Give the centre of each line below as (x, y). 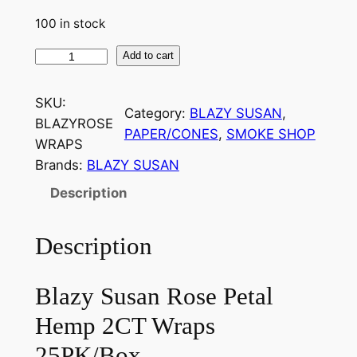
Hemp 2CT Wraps (125, 325)
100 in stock (70, 24)
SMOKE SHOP (271, 134)
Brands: (61, 165)
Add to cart (149, 56)
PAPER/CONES (171, 134)
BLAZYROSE (74, 124)
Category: (157, 114)
